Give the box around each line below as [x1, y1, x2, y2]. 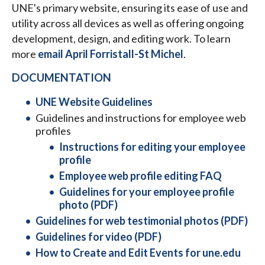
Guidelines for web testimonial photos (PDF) [35, 214, 248, 228]
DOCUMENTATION [12, 71, 111, 85]
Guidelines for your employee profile [59, 185, 234, 199]
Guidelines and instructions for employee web [35, 111, 246, 125]
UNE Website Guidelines [35, 95, 153, 109]
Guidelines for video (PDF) [35, 230, 161, 244]
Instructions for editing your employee [59, 140, 245, 154]
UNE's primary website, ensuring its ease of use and [12, 1, 248, 15]
